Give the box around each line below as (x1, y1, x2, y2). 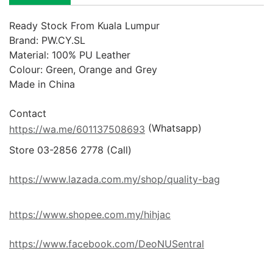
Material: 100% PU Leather (9, 49, 130, 61)
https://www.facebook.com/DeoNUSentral (9, 238, 204, 250)
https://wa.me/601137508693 (9, 123, 145, 136)
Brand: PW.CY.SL (9, 34, 85, 46)
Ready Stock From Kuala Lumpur (9, 19, 160, 32)
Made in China (9, 78, 75, 90)
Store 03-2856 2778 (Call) (9, 144, 135, 157)
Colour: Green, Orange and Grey (9, 63, 157, 76)
